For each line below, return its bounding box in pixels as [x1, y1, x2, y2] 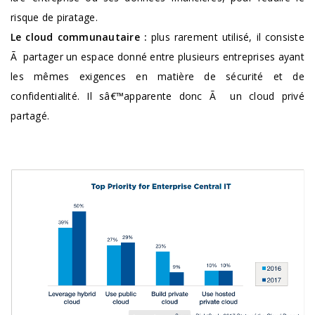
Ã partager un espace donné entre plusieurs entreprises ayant [11, 49, 304, 63]
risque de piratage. [11, 10, 98, 24]
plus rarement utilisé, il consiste [146, 30, 304, 44]
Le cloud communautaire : [11, 30, 147, 44]
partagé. [11, 108, 50, 122]
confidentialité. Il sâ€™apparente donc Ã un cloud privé [11, 89, 304, 103]
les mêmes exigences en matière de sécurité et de [11, 69, 304, 83]
